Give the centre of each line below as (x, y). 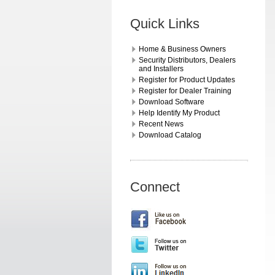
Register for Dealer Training (185, 91)
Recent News (161, 124)
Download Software (172, 102)
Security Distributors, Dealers (187, 60)
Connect (155, 187)
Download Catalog (170, 135)
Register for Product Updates (187, 80)
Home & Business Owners (182, 49)
